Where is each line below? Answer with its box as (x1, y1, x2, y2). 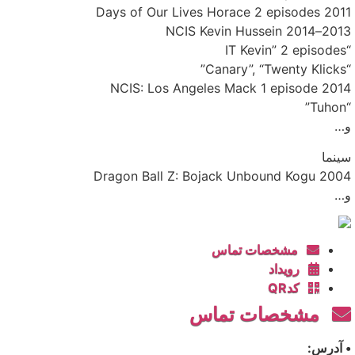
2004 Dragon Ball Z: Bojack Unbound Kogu (319, 167, 351, 184)
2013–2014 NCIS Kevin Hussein (322, 23, 351, 40)
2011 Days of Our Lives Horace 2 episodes (324, 4, 351, 21)
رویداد (269, 260, 308, 277)
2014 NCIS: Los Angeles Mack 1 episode (322, 80, 351, 97)
